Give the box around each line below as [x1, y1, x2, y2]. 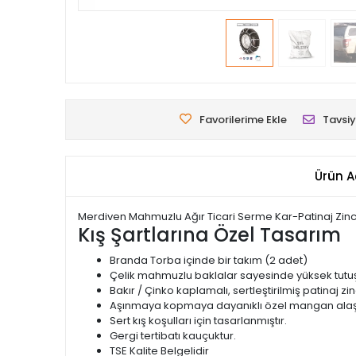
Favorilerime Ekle [199, 112, 287, 127]
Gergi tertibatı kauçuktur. [110, 328, 236, 343]
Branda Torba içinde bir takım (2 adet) [110, 253, 308, 268]
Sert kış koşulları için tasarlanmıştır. [110, 313, 287, 328]
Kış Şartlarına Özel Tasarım [78, 222, 341, 248]
